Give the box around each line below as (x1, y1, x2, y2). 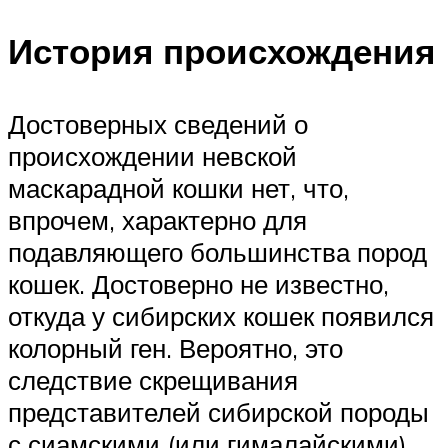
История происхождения (8, 28, 435, 73)
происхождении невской (8, 139, 297, 172)
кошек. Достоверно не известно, (8, 267, 389, 300)
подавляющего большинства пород (8, 235, 427, 268)
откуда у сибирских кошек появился (8, 299, 434, 332)
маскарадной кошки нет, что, (8, 171, 349, 204)
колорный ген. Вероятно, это (8, 331, 343, 364)
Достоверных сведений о (8, 107, 308, 140)
